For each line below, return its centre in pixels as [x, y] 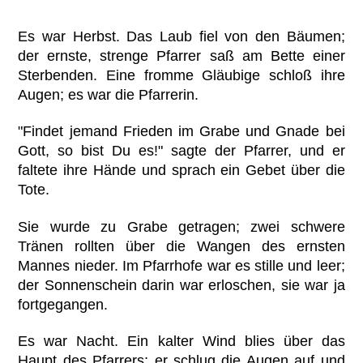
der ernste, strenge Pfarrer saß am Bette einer [181, 56]
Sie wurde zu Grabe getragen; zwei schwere [181, 226]
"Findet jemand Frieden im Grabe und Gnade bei [181, 132]
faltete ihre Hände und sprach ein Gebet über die [181, 171]
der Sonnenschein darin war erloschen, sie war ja [181, 285]
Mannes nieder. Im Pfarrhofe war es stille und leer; [181, 265]
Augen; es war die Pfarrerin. [109, 95]
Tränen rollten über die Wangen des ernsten [181, 246]
